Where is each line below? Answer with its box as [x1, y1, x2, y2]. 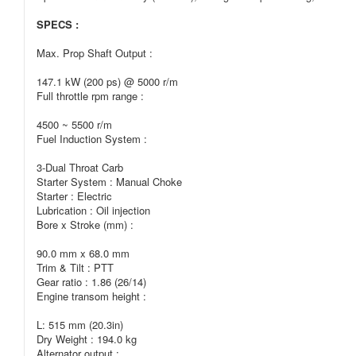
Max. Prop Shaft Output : [37, 45, 153, 60]
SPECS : [37, 17, 79, 32]
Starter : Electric [37, 188, 112, 203]
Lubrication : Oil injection [37, 203, 150, 218]
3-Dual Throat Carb [37, 160, 123, 175]
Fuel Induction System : [37, 131, 147, 146]
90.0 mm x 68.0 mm [37, 246, 130, 261]
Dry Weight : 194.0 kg [37, 331, 137, 346]
